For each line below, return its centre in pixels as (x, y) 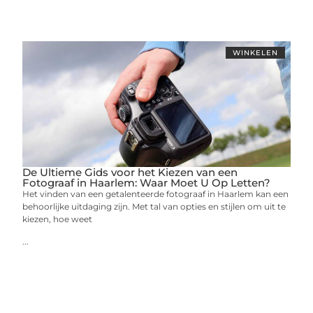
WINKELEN (255, 52)
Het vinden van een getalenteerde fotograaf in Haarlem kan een (156, 194)
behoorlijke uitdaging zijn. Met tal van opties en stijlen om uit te (154, 206)
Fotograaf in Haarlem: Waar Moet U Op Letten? (147, 182)
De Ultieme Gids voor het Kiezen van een (130, 172)
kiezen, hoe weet (58, 219)
